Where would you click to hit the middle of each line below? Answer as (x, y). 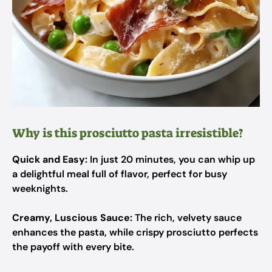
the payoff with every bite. (73, 247)
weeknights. (40, 189)
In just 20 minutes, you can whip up (171, 159)
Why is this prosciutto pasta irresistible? (128, 133)
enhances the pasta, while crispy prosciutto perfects (135, 232)
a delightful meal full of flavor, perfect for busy (120, 174)
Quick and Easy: (50, 159)
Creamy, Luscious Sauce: (72, 218)
